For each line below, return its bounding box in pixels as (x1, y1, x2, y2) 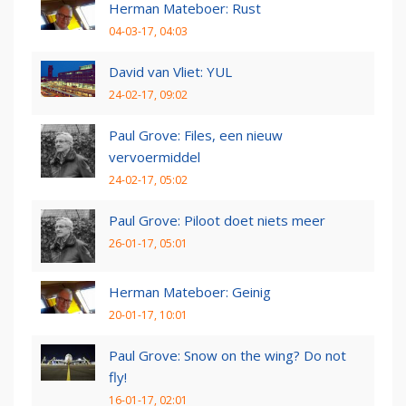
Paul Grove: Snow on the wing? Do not (109, 345, 346, 364)
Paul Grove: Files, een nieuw (109, 125, 283, 144)
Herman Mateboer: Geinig (109, 282, 271, 301)
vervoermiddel (109, 147, 200, 166)
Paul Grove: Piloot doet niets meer (109, 210, 325, 229)
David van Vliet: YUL (109, 62, 232, 81)
